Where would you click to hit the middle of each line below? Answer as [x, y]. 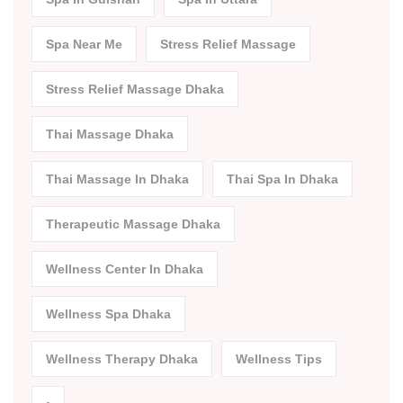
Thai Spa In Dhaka [282, 179]
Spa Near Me [84, 45]
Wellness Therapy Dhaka [122, 359]
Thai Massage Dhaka [110, 134]
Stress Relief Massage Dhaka [135, 90]
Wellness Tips [279, 359]
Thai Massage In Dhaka [117, 179]
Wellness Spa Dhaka [108, 314]
